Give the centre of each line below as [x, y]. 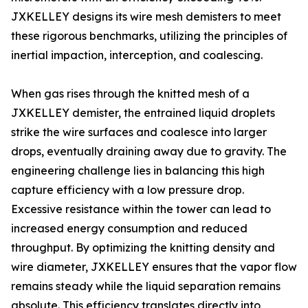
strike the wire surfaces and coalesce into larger [139, 132]
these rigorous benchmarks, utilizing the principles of [149, 36]
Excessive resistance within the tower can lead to [141, 209]
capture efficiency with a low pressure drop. [128, 190]
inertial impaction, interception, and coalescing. [137, 55]
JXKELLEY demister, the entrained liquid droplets [143, 113]
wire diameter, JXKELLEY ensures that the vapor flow [154, 267]
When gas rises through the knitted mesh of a [130, 93]
